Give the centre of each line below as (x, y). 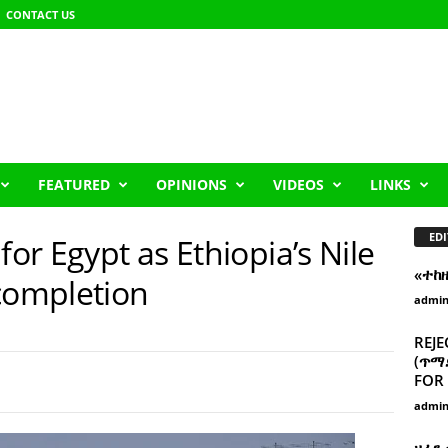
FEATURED (73, 184)
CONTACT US (40, 14)
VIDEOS (298, 184)
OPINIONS (191, 184)
